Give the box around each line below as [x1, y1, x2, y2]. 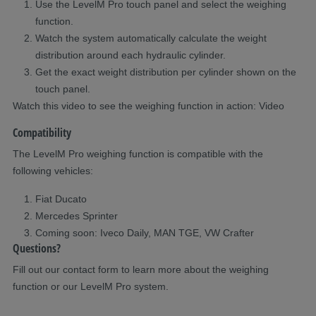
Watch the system [35, 32, 117, 44]
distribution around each [35, 49, 143, 61]
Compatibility [13, 124, 71, 140]
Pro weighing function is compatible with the [66, 147, 263, 159]
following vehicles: [13, 164, 93, 176]
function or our [13, 280, 80, 292]
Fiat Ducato [35, 193, 87, 205]
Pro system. [113, 280, 169, 292]
